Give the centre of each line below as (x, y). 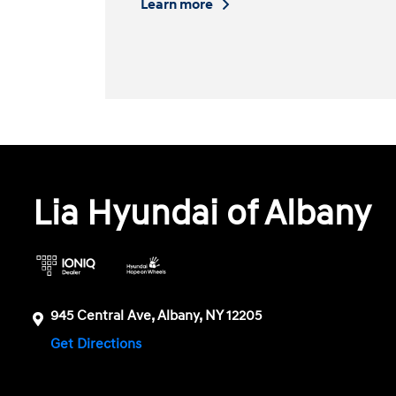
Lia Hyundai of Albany (202, 214)
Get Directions (98, 344)
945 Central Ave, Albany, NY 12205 (156, 316)
